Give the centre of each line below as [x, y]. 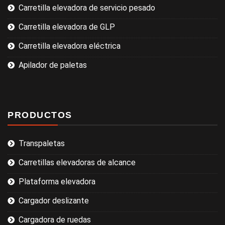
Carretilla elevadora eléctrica [70, 46]
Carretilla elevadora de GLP [67, 27]
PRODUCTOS [40, 115]
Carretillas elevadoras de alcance [77, 162]
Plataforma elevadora [57, 182]
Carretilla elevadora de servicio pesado [87, 8]
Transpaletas [42, 143]
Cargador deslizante [54, 201]
